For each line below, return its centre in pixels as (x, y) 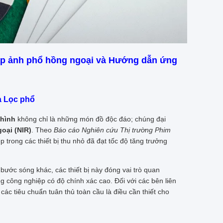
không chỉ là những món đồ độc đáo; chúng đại (91, 119)
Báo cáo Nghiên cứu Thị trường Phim (112, 130)
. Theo (43, 130)
